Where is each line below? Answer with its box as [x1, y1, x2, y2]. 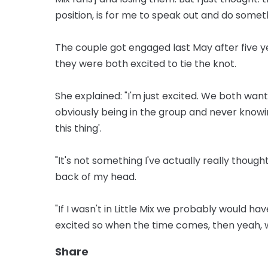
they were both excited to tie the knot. [55, 56, 236, 71]
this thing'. [55, 121, 102, 135]
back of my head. [55, 169, 136, 184]
